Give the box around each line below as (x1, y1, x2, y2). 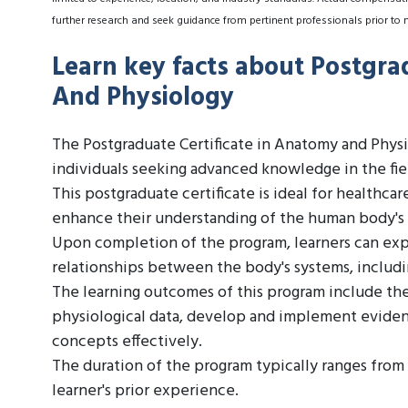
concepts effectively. (52, 329, 202, 356)
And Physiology (52, 77, 234, 119)
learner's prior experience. (52, 378, 239, 405)
